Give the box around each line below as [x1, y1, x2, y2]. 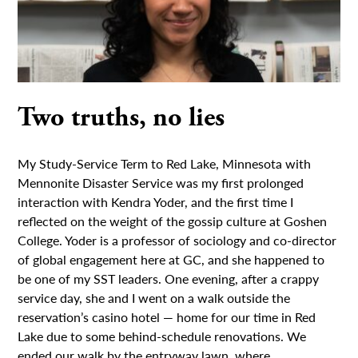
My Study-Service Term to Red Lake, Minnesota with [18, 154, 312, 173]
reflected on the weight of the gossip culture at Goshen [18, 212, 328, 231]
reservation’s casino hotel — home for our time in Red [18, 308, 316, 327]
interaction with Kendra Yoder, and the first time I [18, 193, 294, 212]
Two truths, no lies [18, 101, 225, 136]
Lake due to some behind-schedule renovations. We [18, 327, 307, 346]
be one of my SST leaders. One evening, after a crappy [18, 269, 320, 288]
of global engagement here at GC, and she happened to [18, 250, 325, 269]
